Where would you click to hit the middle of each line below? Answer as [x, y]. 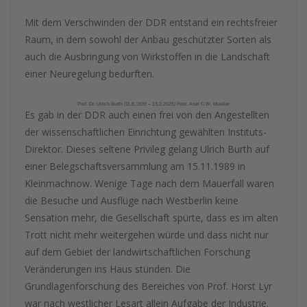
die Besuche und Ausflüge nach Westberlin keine [132, 200]
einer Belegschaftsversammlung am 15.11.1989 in [135, 166]
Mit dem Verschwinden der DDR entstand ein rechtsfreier [151, 22]
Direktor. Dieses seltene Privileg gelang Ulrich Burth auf [147, 149]
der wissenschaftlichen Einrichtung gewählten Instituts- [146, 132]
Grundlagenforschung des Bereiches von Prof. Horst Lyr [148, 286]
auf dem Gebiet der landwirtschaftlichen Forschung [137, 252]
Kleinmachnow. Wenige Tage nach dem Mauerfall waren [149, 183]
